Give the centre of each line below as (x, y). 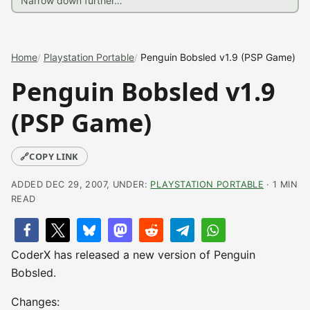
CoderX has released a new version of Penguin (133, 255)
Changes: (35, 302)
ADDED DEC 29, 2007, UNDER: (81, 184)
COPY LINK (54, 156)
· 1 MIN (281, 184)
